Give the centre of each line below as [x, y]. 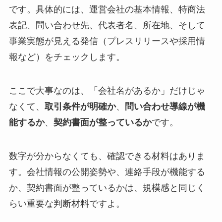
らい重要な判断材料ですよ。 [67, 203]
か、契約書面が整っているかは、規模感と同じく [107, 188]
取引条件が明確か [80, 106]
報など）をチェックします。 [67, 57]
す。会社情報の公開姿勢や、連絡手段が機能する [107, 172]
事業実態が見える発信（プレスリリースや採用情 [107, 41]
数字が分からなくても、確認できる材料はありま [107, 156]
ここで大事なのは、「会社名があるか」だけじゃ [107, 90]
